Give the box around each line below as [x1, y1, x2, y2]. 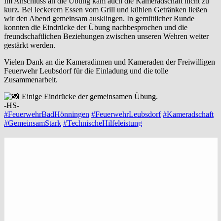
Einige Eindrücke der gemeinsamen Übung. [20, 92, 158, 101]
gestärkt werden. [4, 41, 55, 50]
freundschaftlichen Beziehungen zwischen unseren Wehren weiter [4, 32, 209, 41]
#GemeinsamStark [4, 119, 61, 128]
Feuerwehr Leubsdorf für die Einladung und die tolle [4, 67, 168, 75]
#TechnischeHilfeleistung [63, 119, 142, 128]
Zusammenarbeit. [4, 75, 58, 84]
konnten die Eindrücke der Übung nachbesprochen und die [4, 23, 187, 32]
